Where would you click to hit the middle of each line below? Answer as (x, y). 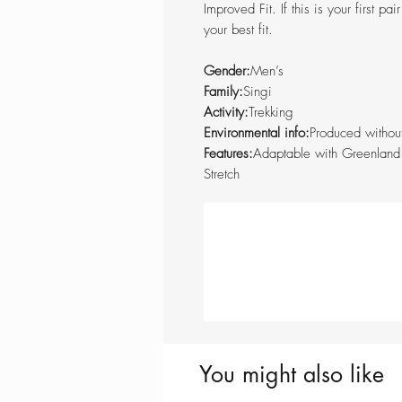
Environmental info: (257, 133)
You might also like (292, 375)
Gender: (227, 71)
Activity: (226, 113)
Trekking (271, 113)
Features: (228, 154)
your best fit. (238, 30)
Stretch (222, 175)
